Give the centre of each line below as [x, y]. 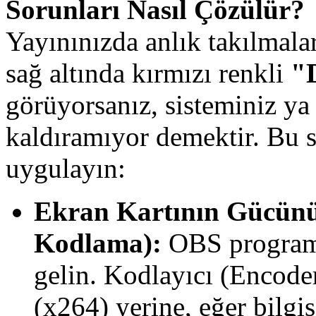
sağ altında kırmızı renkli [148, 73]
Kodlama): [98, 243]
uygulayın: [66, 168]
